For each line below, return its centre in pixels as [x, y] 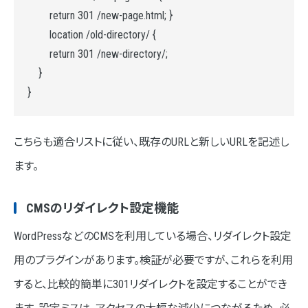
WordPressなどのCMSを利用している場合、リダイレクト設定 [153, 236]
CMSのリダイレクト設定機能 [102, 208]
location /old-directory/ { [92, 34]
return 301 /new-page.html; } [100, 15]
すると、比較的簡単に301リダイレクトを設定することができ [151, 284]
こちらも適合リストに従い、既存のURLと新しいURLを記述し [152, 142]
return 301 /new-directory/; [98, 54]
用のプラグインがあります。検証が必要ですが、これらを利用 [153, 260]
